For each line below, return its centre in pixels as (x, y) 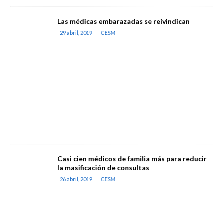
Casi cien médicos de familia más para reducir (132, 159)
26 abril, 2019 (76, 179)
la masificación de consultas (103, 167)
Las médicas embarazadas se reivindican (123, 21)
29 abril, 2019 (76, 33)
